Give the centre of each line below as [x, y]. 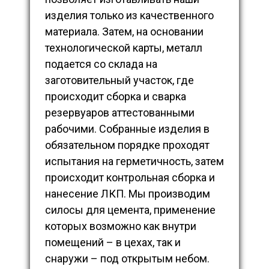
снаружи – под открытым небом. [127, 259]
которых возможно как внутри [121, 226]
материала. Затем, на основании [124, 32]
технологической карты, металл [124, 48]
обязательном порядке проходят [127, 145]
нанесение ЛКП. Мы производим [128, 194]
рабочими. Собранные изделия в [127, 129]
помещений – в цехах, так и [113, 243]
